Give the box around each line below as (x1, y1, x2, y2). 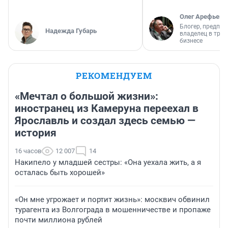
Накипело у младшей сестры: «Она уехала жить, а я (15, 158, 201, 167)
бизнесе (180, 37, 203, 45)
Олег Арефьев (180, 13, 223, 21)
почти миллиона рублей (15, 215, 102, 225)
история (15, 127, 56, 139)
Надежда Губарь (45, 27, 97, 35)
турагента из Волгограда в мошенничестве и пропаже (15, 205, 211, 215)
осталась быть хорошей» (15, 168, 105, 178)
